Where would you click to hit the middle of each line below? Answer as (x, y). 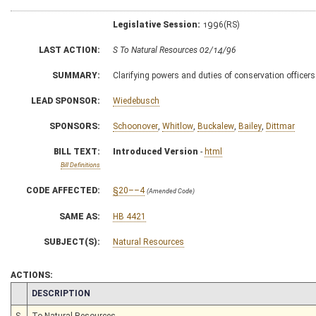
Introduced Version (156, 151)
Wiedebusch (136, 101)
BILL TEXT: (77, 151)
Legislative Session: (157, 24)
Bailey (250, 126)
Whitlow (178, 126)
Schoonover (135, 126)
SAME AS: (80, 216)
